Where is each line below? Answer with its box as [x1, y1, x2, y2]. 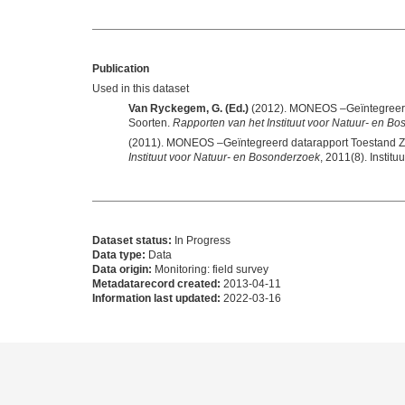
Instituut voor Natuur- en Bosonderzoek [128, 151, 320, 165]
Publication [92, 62, 149, 76]
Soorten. [128, 117, 173, 130]
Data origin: [92, 263, 152, 277]
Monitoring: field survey [152, 263, 268, 277]
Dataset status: [92, 234, 172, 248]
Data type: [92, 249, 146, 262]
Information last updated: [92, 292, 221, 306]
